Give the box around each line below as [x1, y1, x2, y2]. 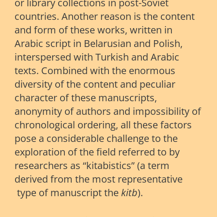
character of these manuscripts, [15, 91, 157, 105]
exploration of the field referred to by [15, 145, 180, 159]
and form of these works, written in [15, 23, 172, 37]
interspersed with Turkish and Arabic [15, 50, 179, 64]
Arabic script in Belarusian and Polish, [15, 37, 183, 50]
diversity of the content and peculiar [15, 77, 175, 91]
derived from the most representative [15, 172, 183, 186]
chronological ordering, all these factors [15, 118, 192, 132]
